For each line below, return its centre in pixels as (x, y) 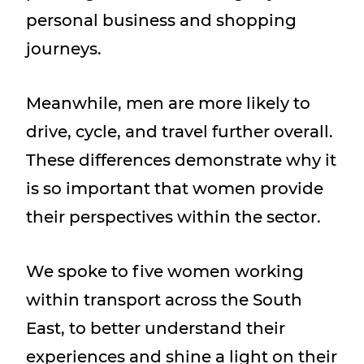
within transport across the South (164, 300)
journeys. (64, 49)
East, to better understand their (156, 328)
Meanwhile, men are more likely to (168, 103)
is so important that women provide (175, 188)
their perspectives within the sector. (173, 217)
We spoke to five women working (165, 271)
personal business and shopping (161, 20)
